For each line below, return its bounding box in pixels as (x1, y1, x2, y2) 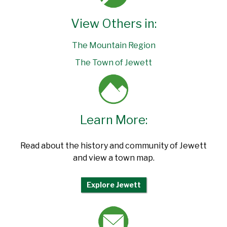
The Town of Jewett (75, 58, 152, 68)
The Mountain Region (71, 41, 156, 51)
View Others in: (70, 16, 157, 31)
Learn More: (80, 112, 147, 128)
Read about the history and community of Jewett (20, 140, 207, 150)
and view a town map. (72, 153, 155, 163)
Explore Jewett (86, 180, 141, 190)
